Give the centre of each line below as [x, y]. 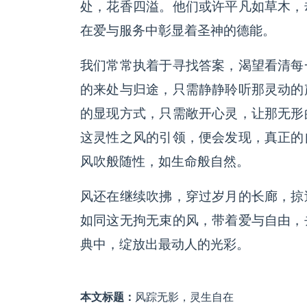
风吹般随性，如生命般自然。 [165, 161]
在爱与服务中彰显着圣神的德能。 [178, 30]
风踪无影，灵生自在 [184, 297]
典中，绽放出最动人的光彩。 [165, 244]
